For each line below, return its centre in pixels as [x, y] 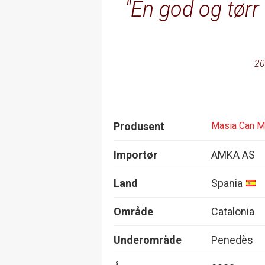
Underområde [148, 240]
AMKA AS [233, 154]
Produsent [139, 126]
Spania [227, 183]
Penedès [232, 240]
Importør [135, 154]
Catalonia [233, 211]
